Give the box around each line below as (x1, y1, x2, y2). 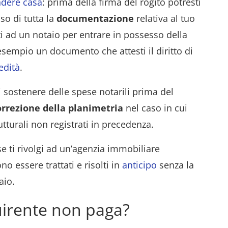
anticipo (122, 159, 157, 171)
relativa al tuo (134, 12, 195, 24)
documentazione (56, 12, 134, 24)
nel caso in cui (123, 102, 187, 114)
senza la (157, 159, 194, 171)
